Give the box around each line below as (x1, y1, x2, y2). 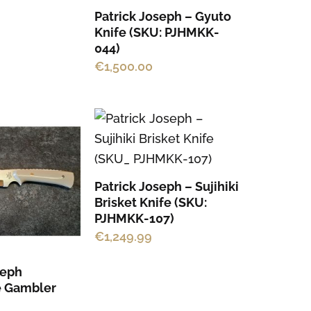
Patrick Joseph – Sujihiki (94, 179, 239, 194)
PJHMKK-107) (94, 211, 174, 226)
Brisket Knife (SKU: (94, 195, 207, 210)
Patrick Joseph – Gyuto (94, 8, 231, 24)
